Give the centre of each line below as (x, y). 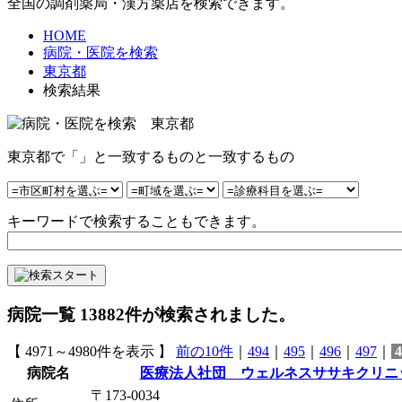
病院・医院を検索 (100, 52)
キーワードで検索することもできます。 (136, 221)
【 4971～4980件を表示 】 (92, 352)
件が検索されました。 (210, 314)
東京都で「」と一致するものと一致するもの (151, 156)
